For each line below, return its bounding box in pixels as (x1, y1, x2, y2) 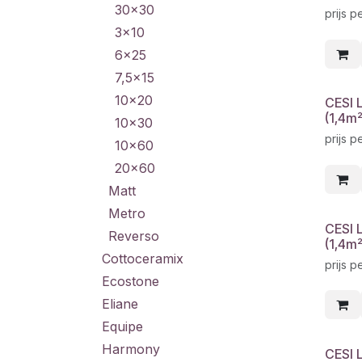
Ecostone (102, 273, 159, 289)
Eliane (102, 296, 138, 312)
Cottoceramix (102, 250, 183, 267)
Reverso (108, 228, 159, 244)
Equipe (102, 318, 143, 335)
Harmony (102, 341, 160, 357)
